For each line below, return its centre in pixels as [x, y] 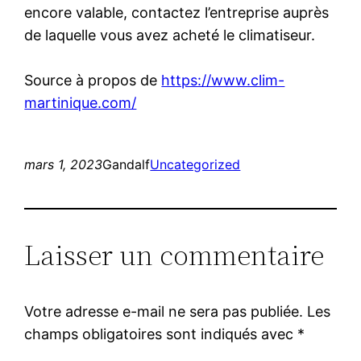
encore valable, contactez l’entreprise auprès [177, 12]
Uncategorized [195, 164]
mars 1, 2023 [64, 164]
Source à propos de [93, 80]
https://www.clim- [223, 80]
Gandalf [127, 164]
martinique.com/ [81, 102]
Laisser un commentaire [174, 255]
